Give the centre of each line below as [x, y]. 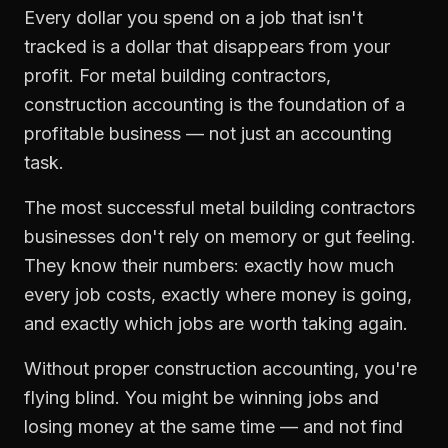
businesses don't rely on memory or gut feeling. [220, 236]
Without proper [89, 368]
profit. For [67, 75]
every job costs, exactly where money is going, [218, 294]
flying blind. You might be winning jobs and [201, 397]
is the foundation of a [314, 104]
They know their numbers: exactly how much [209, 265]
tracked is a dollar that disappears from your [207, 46]
